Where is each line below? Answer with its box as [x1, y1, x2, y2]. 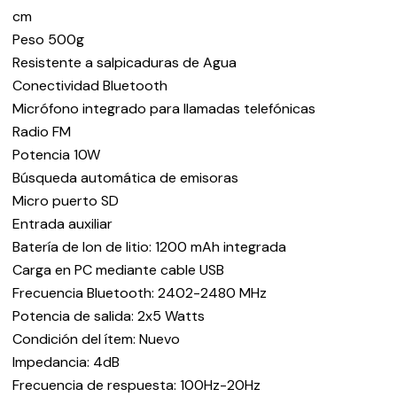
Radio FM [12, 122, 71, 141]
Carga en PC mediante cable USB [12, 261, 224, 279]
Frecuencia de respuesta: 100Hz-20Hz [12, 376, 261, 394]
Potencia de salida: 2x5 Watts [12, 307, 205, 325]
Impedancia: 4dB [12, 353, 120, 371]
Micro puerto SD [12, 191, 119, 210]
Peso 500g [12, 30, 84, 49]
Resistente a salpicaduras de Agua [12, 53, 237, 72]
